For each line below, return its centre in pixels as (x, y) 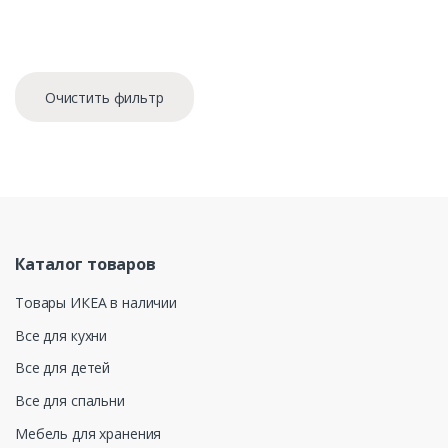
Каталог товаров (85, 264)
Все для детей (63, 368)
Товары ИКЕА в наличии (96, 302)
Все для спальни (70, 401)
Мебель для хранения (88, 433)
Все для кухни (61, 335)
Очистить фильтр (104, 97)
